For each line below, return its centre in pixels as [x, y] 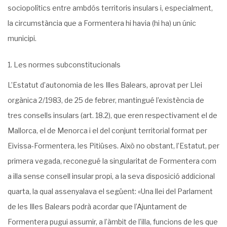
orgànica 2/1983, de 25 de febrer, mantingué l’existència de [106, 100]
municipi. [22, 38]
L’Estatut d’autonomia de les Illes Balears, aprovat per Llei [105, 85]
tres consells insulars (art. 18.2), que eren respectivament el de [112, 115]
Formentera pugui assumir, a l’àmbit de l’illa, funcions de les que [113, 222]
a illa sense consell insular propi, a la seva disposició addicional [111, 176]
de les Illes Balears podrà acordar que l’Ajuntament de [97, 206]
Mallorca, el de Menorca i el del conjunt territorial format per [107, 130]
